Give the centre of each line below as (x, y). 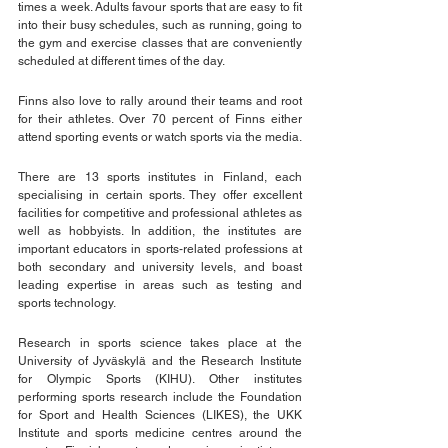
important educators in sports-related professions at (160, 249)
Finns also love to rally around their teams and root (160, 101)
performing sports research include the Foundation (160, 397)
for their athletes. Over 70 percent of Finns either (160, 119)
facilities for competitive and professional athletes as (160, 213)
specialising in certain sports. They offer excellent (160, 195)
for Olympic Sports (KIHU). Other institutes (160, 379)
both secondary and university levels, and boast (160, 267)
